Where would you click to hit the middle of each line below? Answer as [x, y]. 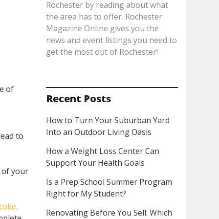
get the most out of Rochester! [102, 52]
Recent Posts [78, 99]
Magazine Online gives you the [102, 28]
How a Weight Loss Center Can [102, 151]
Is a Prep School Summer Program [109, 182]
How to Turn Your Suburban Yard [108, 120]
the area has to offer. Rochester [104, 17]
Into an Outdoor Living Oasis [99, 132]
